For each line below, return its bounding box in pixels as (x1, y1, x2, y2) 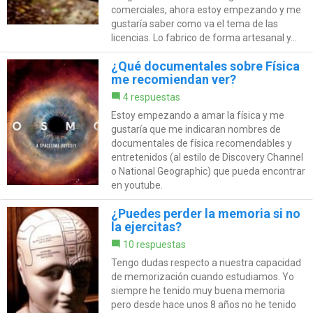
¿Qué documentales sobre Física (110, 58, 300, 73)
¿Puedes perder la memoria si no (110, 205, 300, 221)
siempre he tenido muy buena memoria (110, 284, 285, 296)
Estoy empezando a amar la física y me (110, 109, 284, 121)
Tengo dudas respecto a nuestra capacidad (110, 256, 301, 268)
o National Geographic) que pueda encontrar (110, 165, 305, 177)
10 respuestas (122, 238, 186, 250)
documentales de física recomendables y (110, 137, 292, 149)
